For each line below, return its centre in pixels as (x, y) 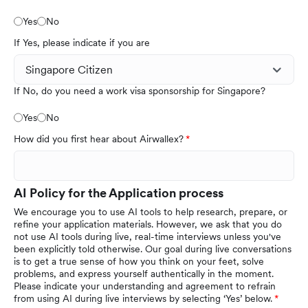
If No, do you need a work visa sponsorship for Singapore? (140, 91)
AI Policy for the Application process (119, 193)
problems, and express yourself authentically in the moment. (144, 274)
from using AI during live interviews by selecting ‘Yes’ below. (143, 299)
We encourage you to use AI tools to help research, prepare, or (151, 212)
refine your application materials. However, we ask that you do (148, 224)
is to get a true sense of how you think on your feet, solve (139, 262)
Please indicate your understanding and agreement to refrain (145, 286)
